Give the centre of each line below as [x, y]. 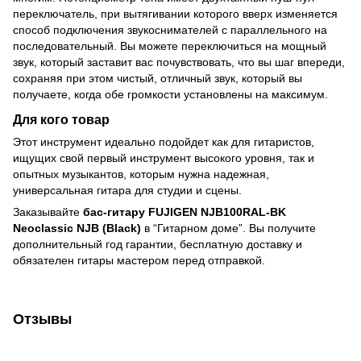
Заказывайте [48, 212]
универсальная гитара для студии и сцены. [127, 190]
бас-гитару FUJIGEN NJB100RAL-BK [185, 212]
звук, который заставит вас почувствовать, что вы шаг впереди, [179, 62]
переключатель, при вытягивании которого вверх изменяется [175, 14]
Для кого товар [61, 119]
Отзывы [42, 319]
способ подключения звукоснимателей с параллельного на [170, 30]
